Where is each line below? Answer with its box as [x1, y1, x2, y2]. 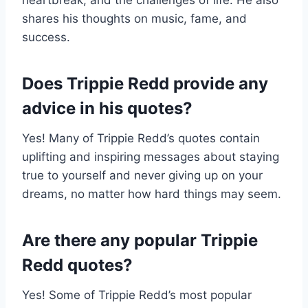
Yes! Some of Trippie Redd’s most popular [22, 288, 252, 302]
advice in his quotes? [22, 98, 192, 119]
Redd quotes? [22, 255, 133, 276]
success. [22, 30, 70, 45]
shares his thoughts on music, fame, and [22, 12, 247, 26]
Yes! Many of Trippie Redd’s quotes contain [22, 131, 260, 146]
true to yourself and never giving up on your [22, 168, 263, 183]
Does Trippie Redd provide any [22, 74, 268, 94]
